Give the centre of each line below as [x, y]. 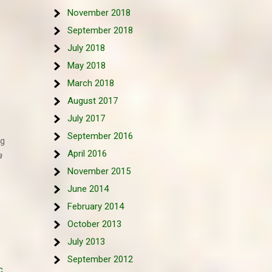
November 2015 [99, 171]
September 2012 [100, 259]
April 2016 [87, 154]
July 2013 [86, 242]
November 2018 [99, 13]
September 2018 [100, 30]
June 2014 [88, 189]
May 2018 [87, 66]
